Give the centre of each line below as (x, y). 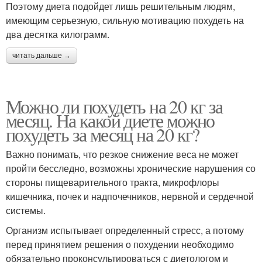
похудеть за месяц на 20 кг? (103, 134)
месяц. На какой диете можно (110, 120)
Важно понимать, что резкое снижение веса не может (122, 154)
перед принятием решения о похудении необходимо (120, 244)
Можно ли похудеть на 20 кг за (114, 106)
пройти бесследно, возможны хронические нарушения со (131, 168)
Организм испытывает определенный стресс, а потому (125, 230)
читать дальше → (42, 55)
